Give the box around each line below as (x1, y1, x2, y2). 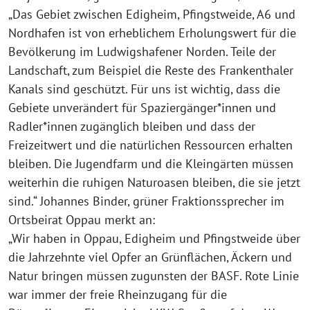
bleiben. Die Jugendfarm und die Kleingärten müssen (8, 156, 293, 172)
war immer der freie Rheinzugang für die (8, 286, 227, 302)
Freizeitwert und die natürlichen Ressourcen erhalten (8, 137, 293, 153)
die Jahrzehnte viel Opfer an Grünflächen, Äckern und (8, 249, 292, 265)
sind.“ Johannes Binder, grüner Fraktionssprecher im (8, 193, 284, 209)
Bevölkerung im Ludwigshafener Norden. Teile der (8, 44, 276, 60)
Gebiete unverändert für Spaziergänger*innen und (8, 100, 276, 116)
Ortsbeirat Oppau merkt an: (8, 212, 155, 228)
